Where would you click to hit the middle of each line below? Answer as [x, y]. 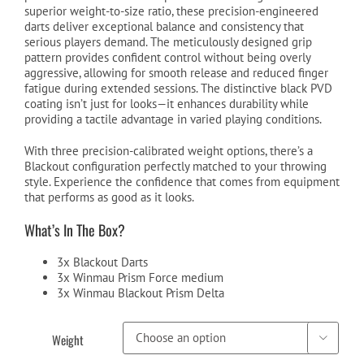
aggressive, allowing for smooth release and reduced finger [176, 72]
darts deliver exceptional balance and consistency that [164, 26]
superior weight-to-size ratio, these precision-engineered [171, 11]
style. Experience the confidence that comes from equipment [182, 181]
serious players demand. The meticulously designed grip [168, 41]
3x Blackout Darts [102, 262]
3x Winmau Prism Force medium [140, 277]
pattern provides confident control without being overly [167, 57]
